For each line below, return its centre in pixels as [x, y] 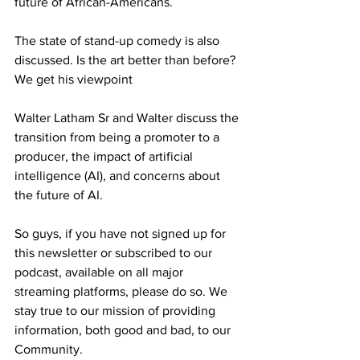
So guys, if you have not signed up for [122, 233]
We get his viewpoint [75, 79]
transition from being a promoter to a [119, 137]
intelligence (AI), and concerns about [119, 176]
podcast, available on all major [100, 272]
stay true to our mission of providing [117, 311]
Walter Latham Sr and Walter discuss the [128, 118]
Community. [49, 349]
